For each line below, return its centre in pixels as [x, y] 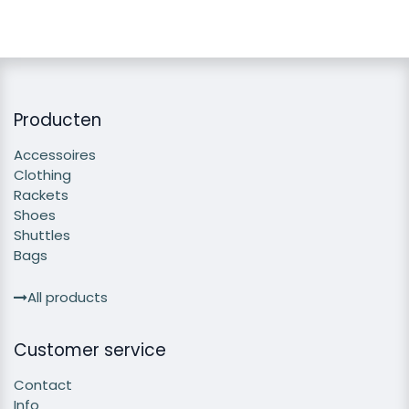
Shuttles [42, 236]
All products [68, 298]
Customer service [90, 351]
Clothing [42, 175]
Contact [43, 385]
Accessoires [55, 155]
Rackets [41, 195]
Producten [58, 121]
